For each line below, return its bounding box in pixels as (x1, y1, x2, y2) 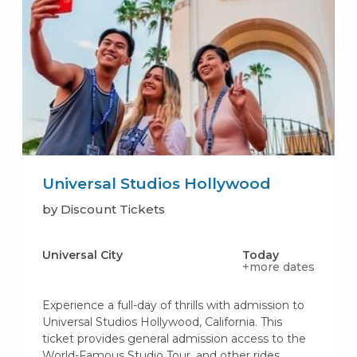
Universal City (41, 248, 123, 263)
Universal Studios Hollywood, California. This (41, 315, 282, 330)
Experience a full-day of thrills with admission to (41, 298, 304, 313)
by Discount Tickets (41, 202, 165, 218)
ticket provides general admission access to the (41, 331, 306, 347)
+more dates (242, 260, 316, 275)
